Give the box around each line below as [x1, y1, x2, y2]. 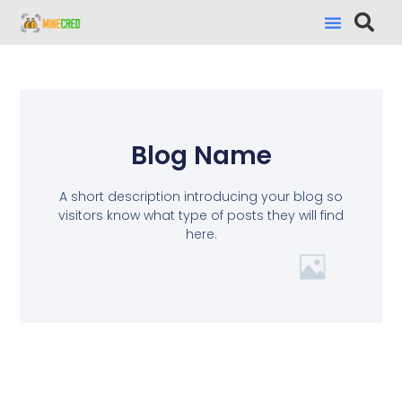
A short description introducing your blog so [59, 187, 343, 205]
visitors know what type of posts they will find [58, 205, 344, 224]
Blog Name [130, 137, 272, 173]
